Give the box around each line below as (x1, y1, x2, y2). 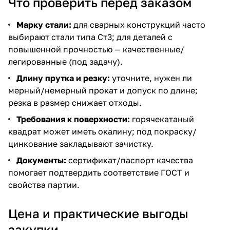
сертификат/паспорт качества (66, 155, 193, 165)
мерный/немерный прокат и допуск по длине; (8, 85, 198, 95)
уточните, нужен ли (110, 72, 192, 83)
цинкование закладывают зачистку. (8, 138, 154, 149)
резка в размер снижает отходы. (8, 97, 142, 108)
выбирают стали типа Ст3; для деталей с (8, 31, 172, 42)
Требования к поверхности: (16, 113, 130, 124)
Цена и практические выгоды (8, 205, 188, 221)
